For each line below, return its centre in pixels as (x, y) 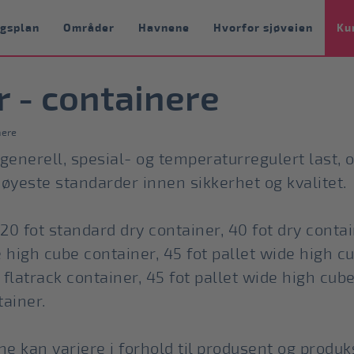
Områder (89, 28)
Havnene (164, 28)
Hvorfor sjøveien (263, 28)
